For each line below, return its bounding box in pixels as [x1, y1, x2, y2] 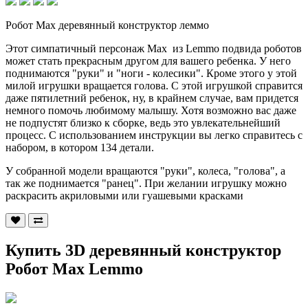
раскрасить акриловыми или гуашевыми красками [5, 189, 243, 201]
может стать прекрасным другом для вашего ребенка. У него [5, 54, 291, 67]
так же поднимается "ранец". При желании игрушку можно [5, 177, 287, 189]
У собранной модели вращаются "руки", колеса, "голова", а [5, 164, 285, 177]
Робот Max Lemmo [5, 259, 143, 278]
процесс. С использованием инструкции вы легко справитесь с [5, 129, 302, 141]
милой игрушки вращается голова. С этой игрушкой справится [5, 79, 302, 91]
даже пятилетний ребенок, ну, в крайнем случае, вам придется [5, 91, 298, 104]
